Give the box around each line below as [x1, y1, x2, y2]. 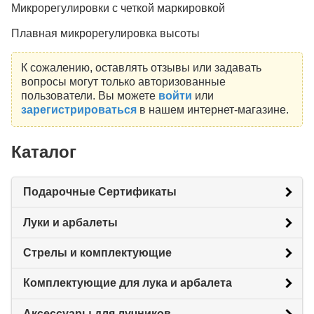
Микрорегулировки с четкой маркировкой [11, 1, 225, 14]
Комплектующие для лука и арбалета [23, 277, 232, 289]
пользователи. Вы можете [20, 90, 158, 102]
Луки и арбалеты [23, 216, 118, 228]
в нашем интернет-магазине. [136, 104, 289, 116]
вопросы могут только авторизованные [20, 76, 226, 88]
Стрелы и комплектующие [23, 246, 172, 259]
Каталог [11, 142, 76, 162]
